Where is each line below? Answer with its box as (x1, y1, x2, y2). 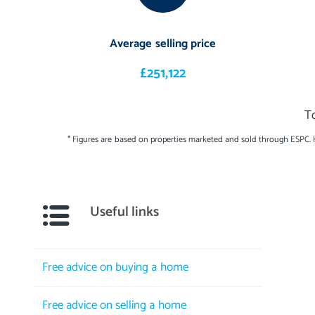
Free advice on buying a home (42, 257, 188, 277)
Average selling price (110, 34, 216, 54)
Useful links (90, 200, 159, 224)
